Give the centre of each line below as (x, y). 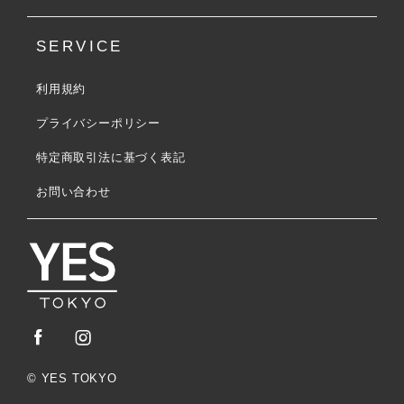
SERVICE (80, 47)
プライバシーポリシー (98, 124)
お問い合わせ (73, 192)
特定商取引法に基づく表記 (111, 158)
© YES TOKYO (72, 378)
